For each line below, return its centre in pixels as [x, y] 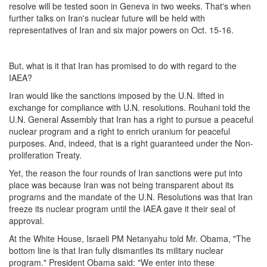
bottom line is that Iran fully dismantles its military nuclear [116, 251]
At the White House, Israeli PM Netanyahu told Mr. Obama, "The [130, 239]
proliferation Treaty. [45, 155]
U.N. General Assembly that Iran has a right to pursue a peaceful [131, 119]
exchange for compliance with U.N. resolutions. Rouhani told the [130, 108]
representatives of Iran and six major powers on [100, 30]
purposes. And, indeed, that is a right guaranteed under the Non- [131, 143]
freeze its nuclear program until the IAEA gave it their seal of [122, 209]
